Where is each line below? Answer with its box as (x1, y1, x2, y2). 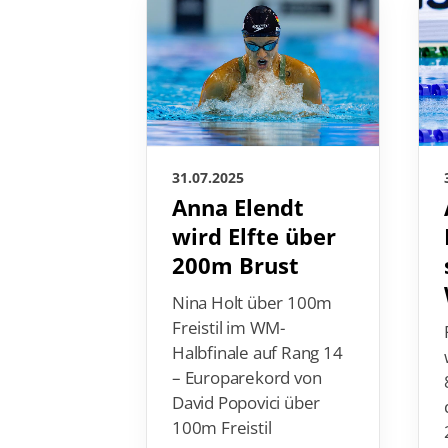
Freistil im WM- (172, 316, 286, 340)
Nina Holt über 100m (172, 291, 333, 315)
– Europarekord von (172, 366, 322, 390)
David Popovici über (172, 391, 321, 415)
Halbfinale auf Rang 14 (172, 341, 343, 365)
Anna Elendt (172, 192, 304, 224)
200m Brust (172, 250, 299, 282)
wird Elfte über (172, 221, 336, 253)
